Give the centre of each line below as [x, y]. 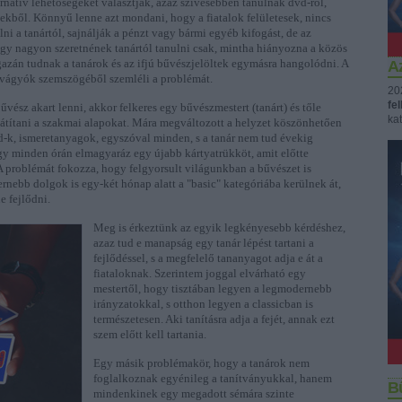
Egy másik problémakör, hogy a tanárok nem [201, 363]
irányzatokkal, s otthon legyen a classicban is [203, 304]
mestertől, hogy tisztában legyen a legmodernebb [213, 288]
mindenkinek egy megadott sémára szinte [194, 393]
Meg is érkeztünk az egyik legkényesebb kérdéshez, [219, 227]
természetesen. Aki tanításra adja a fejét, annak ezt [214, 319]
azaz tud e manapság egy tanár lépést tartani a [204, 243]
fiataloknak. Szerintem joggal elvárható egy [200, 273]
